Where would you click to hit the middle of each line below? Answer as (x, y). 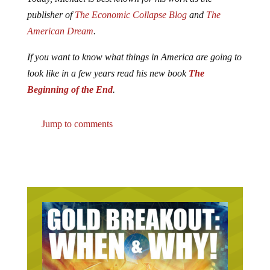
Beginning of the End (70, 90)
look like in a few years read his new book (108, 74)
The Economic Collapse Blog (130, 15)
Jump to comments (76, 124)
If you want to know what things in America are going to (134, 57)
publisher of (51, 15)
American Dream (60, 31)
